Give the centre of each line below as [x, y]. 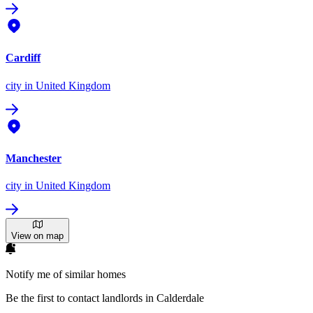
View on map [37, 236]
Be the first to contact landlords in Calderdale [105, 298]
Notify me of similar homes [66, 275]
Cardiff [23, 58]
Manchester [34, 158]
